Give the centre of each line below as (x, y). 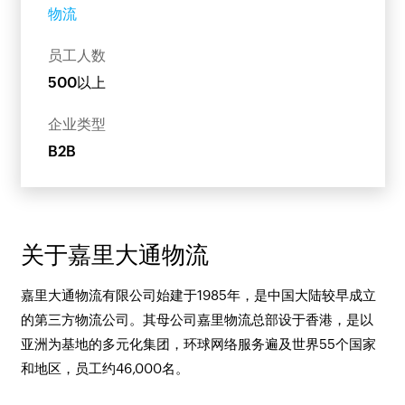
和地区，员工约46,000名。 (104, 368)
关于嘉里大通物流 (114, 254)
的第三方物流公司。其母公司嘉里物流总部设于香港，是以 (197, 319)
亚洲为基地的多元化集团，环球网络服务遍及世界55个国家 (198, 344)
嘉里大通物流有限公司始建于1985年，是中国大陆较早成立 (198, 295)
